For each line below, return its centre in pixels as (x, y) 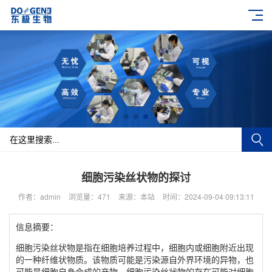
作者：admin (39, 196)
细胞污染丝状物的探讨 (136, 177)
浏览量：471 (89, 196)
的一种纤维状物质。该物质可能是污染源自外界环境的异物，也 (135, 259)
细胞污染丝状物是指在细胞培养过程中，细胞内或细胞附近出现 (135, 247)
